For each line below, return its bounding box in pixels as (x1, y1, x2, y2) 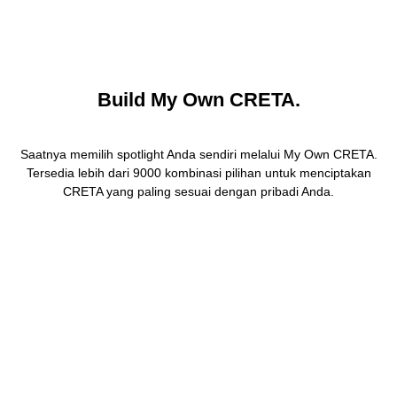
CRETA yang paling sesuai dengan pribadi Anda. (63, 184, 334, 198)
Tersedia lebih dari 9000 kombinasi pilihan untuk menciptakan (26, 166, 371, 180)
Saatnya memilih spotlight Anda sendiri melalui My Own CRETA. (19, 147, 378, 161)
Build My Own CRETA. (97, 89, 300, 111)
